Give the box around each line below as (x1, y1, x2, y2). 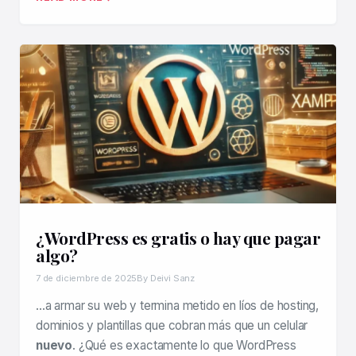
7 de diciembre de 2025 (36, 273, 137, 284)
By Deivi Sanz (137, 273, 195, 284)
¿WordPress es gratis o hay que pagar (36, 226, 320, 249)
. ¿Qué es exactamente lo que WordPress (72, 338, 296, 353)
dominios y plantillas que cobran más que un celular (36, 318, 308, 333)
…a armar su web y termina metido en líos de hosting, (36, 298, 319, 313)
